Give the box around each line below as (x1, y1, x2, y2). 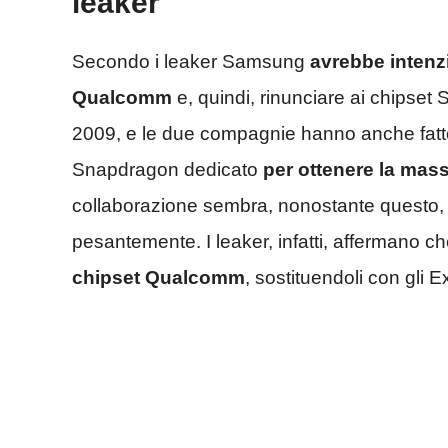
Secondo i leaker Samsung (72, 51, 310, 73)
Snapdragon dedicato (72, 159, 263, 181)
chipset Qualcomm (72, 267, 245, 289)
